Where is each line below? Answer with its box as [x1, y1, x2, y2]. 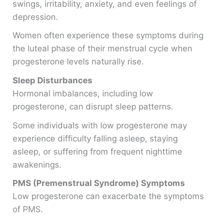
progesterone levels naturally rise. [13, 57, 144, 67]
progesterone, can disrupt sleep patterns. [13, 101, 174, 111]
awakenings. [13, 159, 62, 170]
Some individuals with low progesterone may [13, 120, 187, 130]
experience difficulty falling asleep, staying [13, 133, 178, 143]
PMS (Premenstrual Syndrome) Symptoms [13, 178, 186, 188]
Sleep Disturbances [13, 75, 93, 85]
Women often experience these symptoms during [13, 31, 204, 41]
